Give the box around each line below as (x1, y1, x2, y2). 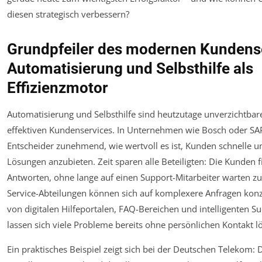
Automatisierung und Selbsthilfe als (7, 60, 253, 78)
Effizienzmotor (7, 79, 108, 97)
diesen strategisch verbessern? (7, 8, 129, 20)
